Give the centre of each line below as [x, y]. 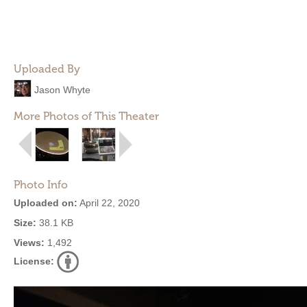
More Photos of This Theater [86, 116]
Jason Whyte [62, 89]
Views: [29, 243]
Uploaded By [47, 69]
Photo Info [41, 185]
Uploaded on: [46, 203]
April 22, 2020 [109, 203]
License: [34, 261]
